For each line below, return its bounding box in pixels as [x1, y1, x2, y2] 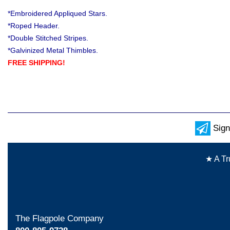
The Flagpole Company [15, 213, 104, 223]
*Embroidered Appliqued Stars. [8, 9, 107, 17]
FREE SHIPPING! [8, 58, 65, 67]
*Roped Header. [8, 21, 60, 30]
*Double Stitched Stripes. [8, 33, 88, 42]
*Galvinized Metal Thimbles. [8, 46, 98, 54]
